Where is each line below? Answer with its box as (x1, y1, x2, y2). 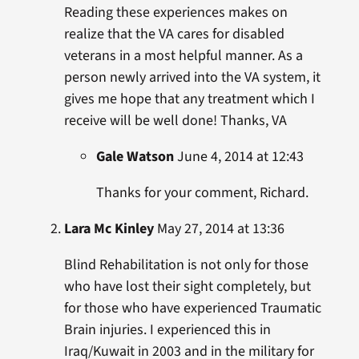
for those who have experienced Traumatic (63, 298, 321, 318)
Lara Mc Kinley (63, 219, 154, 239)
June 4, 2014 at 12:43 (173, 147, 304, 167)
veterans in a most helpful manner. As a (63, 46, 303, 66)
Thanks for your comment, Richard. (95, 183, 309, 203)
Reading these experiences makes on (63, 2, 288, 22)
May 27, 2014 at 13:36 (153, 219, 284, 239)
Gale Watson (95, 147, 174, 167)
